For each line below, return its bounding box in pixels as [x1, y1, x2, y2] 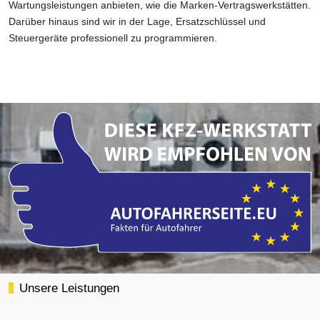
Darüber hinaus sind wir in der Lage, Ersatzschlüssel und [9, 16, 266, 27]
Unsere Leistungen [19, 281, 120, 296]
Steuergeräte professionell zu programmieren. [9, 32, 217, 44]
